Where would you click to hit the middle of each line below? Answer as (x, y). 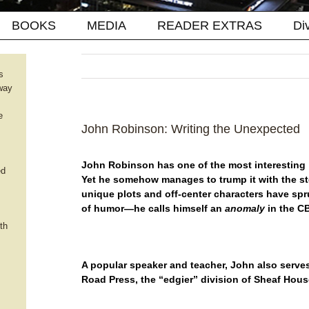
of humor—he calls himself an (153, 208)
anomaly (245, 208)
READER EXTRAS (210, 26)
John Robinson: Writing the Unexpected (191, 129)
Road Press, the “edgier (137, 279)
